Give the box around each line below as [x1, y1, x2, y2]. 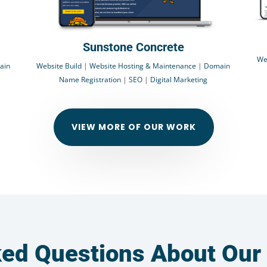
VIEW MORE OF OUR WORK [71, 120, 196, 133]
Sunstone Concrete [82, 39, 184, 54]
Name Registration [59, 74, 122, 85]
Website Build [36, 60, 82, 71]
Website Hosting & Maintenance [89, 60, 197, 71]
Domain [204, 60, 231, 71]
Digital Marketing [150, 74, 208, 85]
